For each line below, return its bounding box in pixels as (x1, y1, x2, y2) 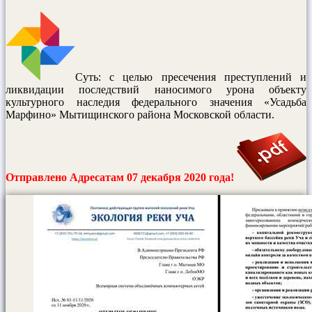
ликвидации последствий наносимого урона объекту (6, 83, 306, 95)
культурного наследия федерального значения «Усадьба (6, 95, 306, 108)
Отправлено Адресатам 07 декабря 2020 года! (6, 171, 237, 183)
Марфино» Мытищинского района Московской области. (6, 108, 274, 120)
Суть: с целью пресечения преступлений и (75, 70, 306, 83)
